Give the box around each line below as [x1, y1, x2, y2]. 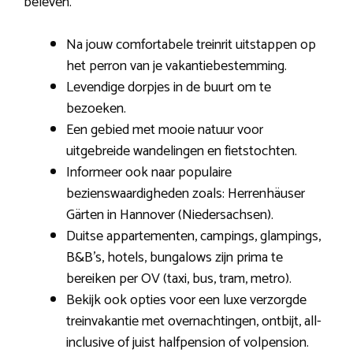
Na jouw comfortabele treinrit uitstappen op [66, 32, 316, 57]
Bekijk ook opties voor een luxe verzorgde [66, 288, 307, 312]
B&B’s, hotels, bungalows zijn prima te [66, 245, 283, 269]
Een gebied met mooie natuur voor [66, 117, 263, 142]
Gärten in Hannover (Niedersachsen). [66, 203, 273, 227]
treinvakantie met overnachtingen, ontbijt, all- [66, 309, 321, 333]
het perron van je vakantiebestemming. [66, 54, 287, 78]
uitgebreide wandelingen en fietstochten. [66, 139, 297, 163]
